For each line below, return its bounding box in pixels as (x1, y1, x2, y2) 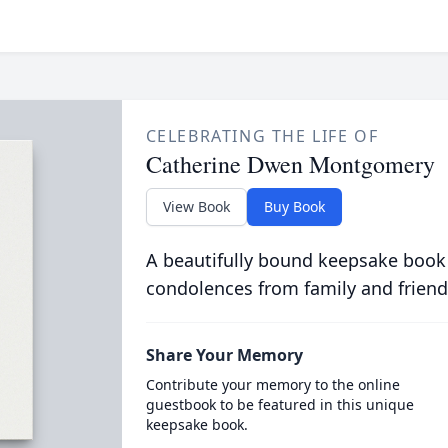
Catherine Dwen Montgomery (145, 148, 435, 180)
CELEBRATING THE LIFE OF (145, 125, 379, 147)
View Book (162, 197, 230, 216)
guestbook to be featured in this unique (145, 395, 414, 414)
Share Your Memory (145, 344, 303, 366)
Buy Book (263, 197, 325, 216)
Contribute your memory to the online (145, 375, 400, 394)
